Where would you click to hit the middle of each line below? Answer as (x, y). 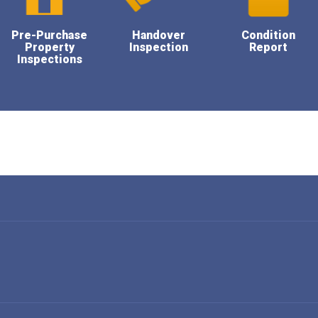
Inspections (49, 59)
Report (269, 47)
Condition (269, 35)
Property (49, 47)
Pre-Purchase (50, 35)
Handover (159, 35)
